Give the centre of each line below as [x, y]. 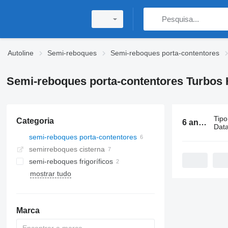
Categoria [35, 121]
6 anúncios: [202, 122]
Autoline [21, 53]
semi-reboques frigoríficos [71, 161]
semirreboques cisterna [67, 149]
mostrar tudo [50, 174]
